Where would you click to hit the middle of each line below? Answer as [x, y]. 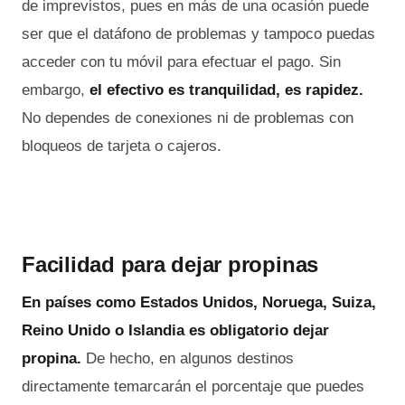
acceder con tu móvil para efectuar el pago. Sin [181, 61]
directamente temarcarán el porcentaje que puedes [193, 386]
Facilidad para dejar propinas [170, 264]
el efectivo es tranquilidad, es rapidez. [226, 89]
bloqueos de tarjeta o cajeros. [122, 146]
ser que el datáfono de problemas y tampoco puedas [198, 33]
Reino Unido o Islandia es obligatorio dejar [175, 330]
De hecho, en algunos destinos [188, 358]
